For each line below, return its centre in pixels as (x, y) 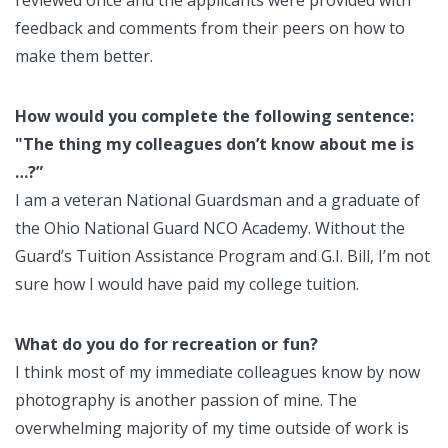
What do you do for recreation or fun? (166, 344)
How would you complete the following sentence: (214, 116)
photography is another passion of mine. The (186, 400)
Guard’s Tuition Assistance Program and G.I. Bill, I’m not (222, 256)
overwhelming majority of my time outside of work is (212, 428)
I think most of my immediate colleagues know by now (217, 372)
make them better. (84, 56)
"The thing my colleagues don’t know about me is (214, 144)
